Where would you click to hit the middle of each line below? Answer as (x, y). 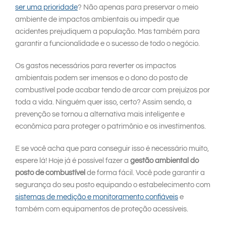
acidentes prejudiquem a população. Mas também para (107, 32)
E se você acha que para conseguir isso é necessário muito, (112, 149)
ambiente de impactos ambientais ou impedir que (97, 20)
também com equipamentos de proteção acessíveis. (102, 209)
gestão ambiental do (164, 161)
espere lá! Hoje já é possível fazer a (73, 161)
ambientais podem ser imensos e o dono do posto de (101, 78)
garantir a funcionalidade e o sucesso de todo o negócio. (107, 44)
